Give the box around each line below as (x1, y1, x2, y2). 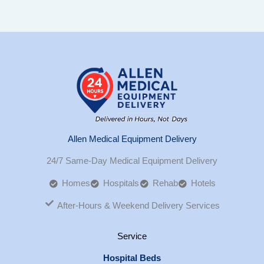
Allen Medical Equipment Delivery (67, 134, 197, 144)
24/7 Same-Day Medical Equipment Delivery (47, 156, 217, 166)
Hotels (191, 179, 216, 189)
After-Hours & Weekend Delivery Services (57, 201, 220, 211)
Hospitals (103, 179, 139, 189)
